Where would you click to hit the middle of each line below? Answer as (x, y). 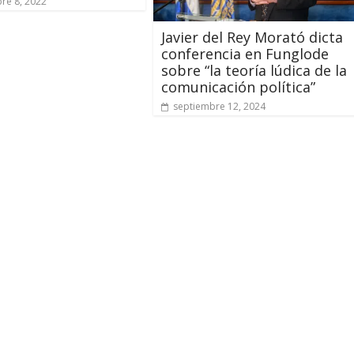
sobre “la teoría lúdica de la (254, 70)
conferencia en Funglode (245, 53)
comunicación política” (238, 87)
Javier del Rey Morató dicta (252, 37)
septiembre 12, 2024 (219, 106)
